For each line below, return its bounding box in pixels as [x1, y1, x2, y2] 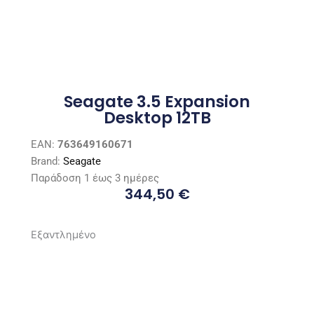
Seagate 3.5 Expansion [64, 90, 250, 114]
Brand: [31, 154, 64, 168]
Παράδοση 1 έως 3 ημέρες [31, 171, 160, 184]
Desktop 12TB [103, 107, 211, 130]
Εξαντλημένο [31, 228, 97, 241]
